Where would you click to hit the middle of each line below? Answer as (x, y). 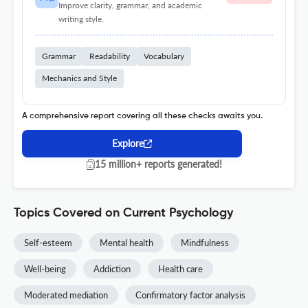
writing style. (81, 19)
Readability (110, 56)
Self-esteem (48, 243)
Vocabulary (164, 56)
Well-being (45, 269)
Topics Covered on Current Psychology (123, 213)
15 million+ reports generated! (158, 164)
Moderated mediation (66, 295)
